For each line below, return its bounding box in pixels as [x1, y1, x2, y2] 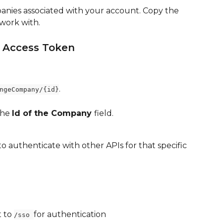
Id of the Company [12, 108, 94, 118]
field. [94, 108, 113, 118]
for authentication [34, 209, 106, 219]
